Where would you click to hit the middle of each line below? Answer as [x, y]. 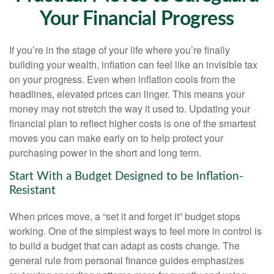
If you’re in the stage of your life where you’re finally [120, 50]
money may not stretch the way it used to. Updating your [130, 109]
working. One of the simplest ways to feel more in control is [135, 231]
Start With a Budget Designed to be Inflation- [126, 176]
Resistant [32, 191]
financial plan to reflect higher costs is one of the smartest [132, 123]
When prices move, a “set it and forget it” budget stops [125, 216]
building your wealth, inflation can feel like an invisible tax [133, 65]
